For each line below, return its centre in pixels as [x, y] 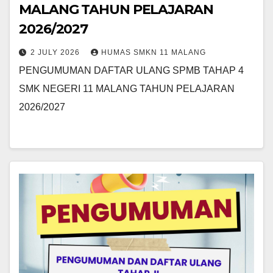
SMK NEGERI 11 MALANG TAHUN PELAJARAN [127, 89]
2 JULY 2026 [56, 52]
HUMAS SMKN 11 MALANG [154, 52]
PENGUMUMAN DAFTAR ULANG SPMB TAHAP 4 [131, 70]
